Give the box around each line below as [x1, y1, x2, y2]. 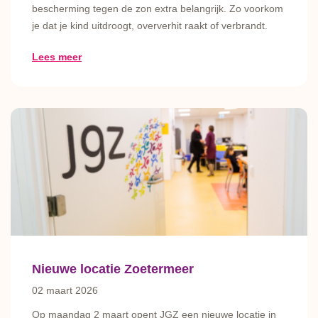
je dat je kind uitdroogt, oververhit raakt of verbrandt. [32, 20, 268, 31]
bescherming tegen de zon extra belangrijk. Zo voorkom [32, 3, 283, 14]
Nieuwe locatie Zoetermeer [32, 262, 194, 276]
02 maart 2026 [32, 285, 98, 296]
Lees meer [32, 51, 82, 62]
